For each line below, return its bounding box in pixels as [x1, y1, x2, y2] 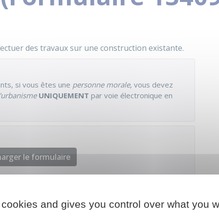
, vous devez [130, 80, 173, 89]
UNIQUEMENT [39, 90, 89, 100]
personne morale [72, 80, 130, 89]
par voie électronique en [89, 90, 173, 100]
